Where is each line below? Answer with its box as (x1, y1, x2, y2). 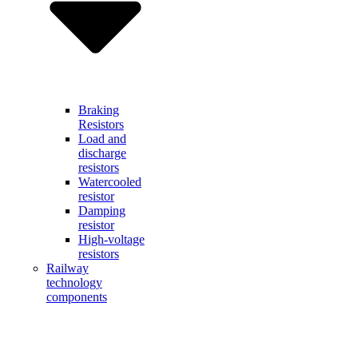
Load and (78, 132, 126, 146)
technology (46, 276, 102, 290)
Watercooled (78, 175, 141, 189)
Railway (46, 261, 89, 276)
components (46, 290, 107, 304)
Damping (78, 204, 125, 218)
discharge (78, 146, 126, 161)
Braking (78, 103, 119, 117)
